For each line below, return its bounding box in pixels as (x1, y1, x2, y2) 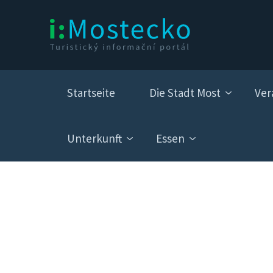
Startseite (67, 85, 115, 101)
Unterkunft (67, 131, 122, 146)
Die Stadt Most (149, 85, 221, 101)
